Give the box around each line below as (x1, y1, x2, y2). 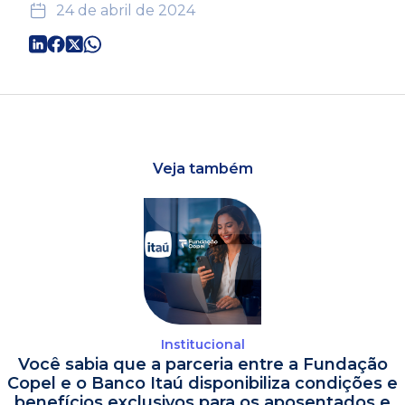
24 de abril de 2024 (56, 2, 195, 19)
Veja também (152, 160, 253, 177)
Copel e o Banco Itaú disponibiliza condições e (7, 373, 398, 393)
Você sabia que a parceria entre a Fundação (17, 354, 388, 374)
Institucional (160, 336, 245, 353)
